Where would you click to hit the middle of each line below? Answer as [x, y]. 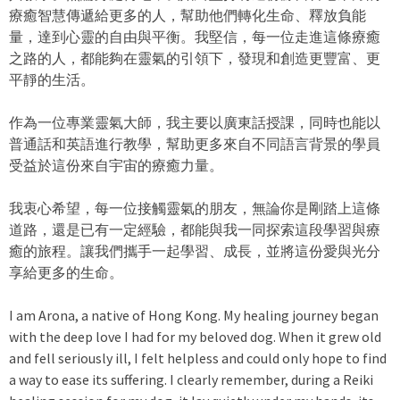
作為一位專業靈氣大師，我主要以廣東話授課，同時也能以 [195, 122]
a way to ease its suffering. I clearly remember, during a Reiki [191, 379]
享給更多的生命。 [66, 272]
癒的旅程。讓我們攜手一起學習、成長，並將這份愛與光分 [195, 251]
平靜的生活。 [52, 79]
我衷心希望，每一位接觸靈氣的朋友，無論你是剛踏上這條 [195, 208]
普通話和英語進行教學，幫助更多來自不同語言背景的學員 [195, 144]
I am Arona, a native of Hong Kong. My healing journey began [194, 315]
